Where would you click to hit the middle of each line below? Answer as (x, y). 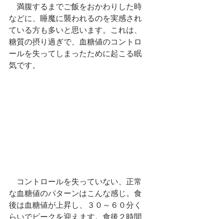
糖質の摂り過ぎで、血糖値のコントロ (75, 42)
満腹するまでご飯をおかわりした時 (75, 7)
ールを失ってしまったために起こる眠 (75, 54)
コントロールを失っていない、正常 (75, 182)
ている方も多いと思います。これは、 (75, 30)
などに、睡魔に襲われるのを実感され (75, 18)
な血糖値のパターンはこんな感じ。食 (75, 193)
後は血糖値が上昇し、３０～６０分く (75, 205)
